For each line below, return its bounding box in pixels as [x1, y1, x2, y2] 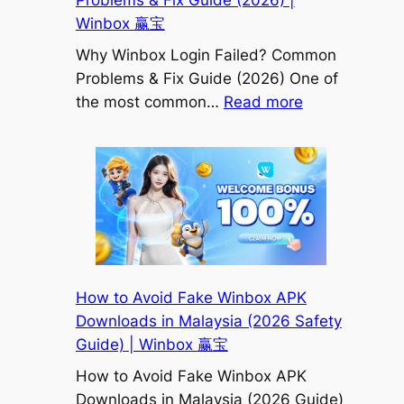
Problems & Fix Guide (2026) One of [75, 69, 338, 87]
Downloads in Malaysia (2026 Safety [75, 312, 342, 331]
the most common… [75, 92, 224, 111]
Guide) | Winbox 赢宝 [75, 335, 228, 354]
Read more [223, 92, 303, 111]
